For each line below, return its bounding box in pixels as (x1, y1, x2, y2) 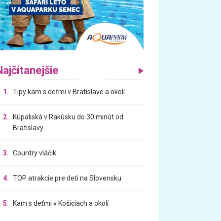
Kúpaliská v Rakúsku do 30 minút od (13, 112, 124, 121)
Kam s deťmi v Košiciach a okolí (13, 199, 109, 207)
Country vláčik (13, 148, 57, 157)
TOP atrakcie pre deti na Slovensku (13, 174, 122, 182)
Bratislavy (13, 123, 44, 132)
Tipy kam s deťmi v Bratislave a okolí (13, 87, 125, 96)
